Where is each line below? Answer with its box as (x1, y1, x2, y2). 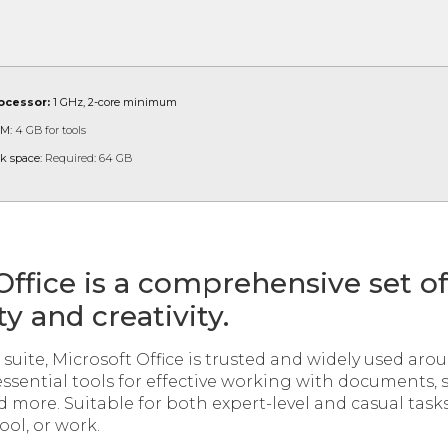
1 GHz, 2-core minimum (50, 95, 177, 109)
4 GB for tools (12, 123, 86, 137)
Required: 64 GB (42, 151, 132, 165)
